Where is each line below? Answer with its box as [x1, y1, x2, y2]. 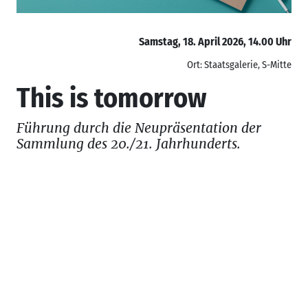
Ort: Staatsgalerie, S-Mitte [187, 58, 291, 71]
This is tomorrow [16, 81, 206, 115]
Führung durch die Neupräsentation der [16, 119, 261, 136]
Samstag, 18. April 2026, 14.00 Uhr [139, 34, 291, 48]
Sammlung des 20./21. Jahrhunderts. [16, 135, 241, 152]
